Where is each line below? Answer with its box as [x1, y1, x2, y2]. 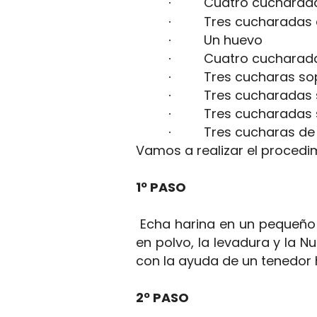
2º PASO [136, 289, 189, 306]
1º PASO [136, 178, 186, 196]
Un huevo [204, 31, 263, 49]
